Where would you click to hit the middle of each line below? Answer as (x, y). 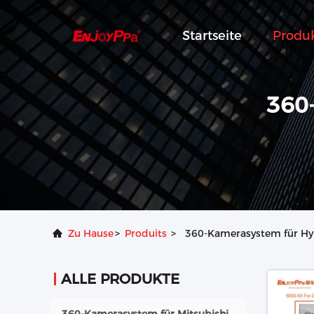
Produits (146, 233)
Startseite (212, 36)
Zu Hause (91, 233)
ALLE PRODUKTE (120, 279)
